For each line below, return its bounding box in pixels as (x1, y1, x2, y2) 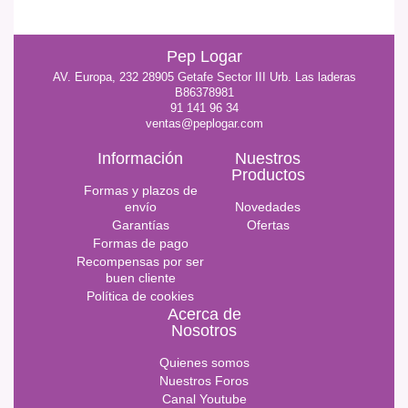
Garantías (111, 217, 169, 232)
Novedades (235, 199, 301, 214)
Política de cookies (87, 288, 194, 303)
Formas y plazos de (83, 182, 198, 198)
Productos (230, 165, 305, 184)
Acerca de (167, 304, 241, 323)
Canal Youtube (161, 391, 247, 406)
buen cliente (105, 270, 176, 285)
